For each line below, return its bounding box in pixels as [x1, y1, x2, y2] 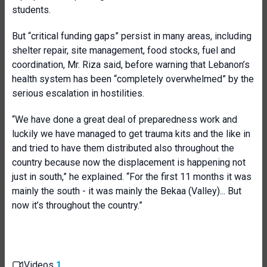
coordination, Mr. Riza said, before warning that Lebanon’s [12, 59, 250, 70]
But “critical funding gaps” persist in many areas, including [12, 30, 252, 42]
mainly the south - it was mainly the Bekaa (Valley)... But [12, 185, 241, 197]
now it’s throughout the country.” [12, 200, 142, 211]
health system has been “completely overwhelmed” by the [12, 73, 254, 85]
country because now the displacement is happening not [12, 157, 246, 168]
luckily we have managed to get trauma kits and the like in [12, 128, 250, 139]
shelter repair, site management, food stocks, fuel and [12, 45, 235, 56]
